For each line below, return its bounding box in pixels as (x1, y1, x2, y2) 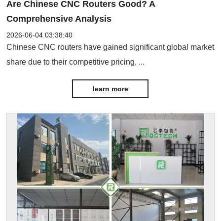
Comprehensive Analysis (6, 14, 112, 24)
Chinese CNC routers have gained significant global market (6, 43, 215, 52)
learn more (92, 85, 128, 93)
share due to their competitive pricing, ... (6, 58, 145, 67)
